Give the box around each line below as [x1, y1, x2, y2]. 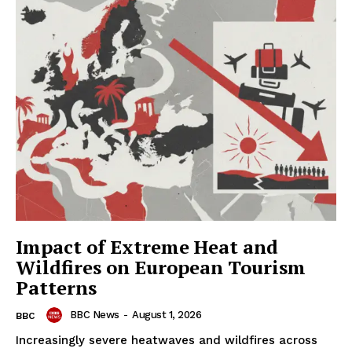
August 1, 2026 [132, 308, 201, 321]
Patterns [16, 274, 97, 300]
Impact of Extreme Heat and [16, 233, 278, 259]
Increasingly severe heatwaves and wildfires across [16, 332, 317, 347]
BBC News [69, 308, 119, 321]
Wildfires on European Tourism [16, 254, 306, 280]
